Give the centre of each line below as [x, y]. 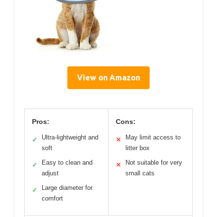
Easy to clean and [67, 162]
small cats [140, 173]
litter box [138, 148]
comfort [52, 198]
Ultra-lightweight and [70, 137]
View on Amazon [108, 77]
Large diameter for [67, 187]
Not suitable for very [154, 162]
